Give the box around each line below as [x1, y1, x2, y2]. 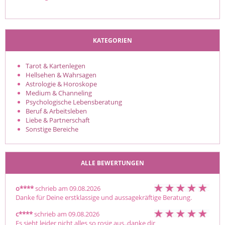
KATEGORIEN [93, 36, 132, 45]
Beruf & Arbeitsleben [26, 106, 87, 116]
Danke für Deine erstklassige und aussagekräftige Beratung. [16, 192, 192, 202]
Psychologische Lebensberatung [26, 97, 122, 106]
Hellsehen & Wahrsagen [26, 70, 96, 79]
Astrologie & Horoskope [26, 79, 97, 88]
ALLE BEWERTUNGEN [81, 158, 144, 167]
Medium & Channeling [26, 88, 92, 97]
